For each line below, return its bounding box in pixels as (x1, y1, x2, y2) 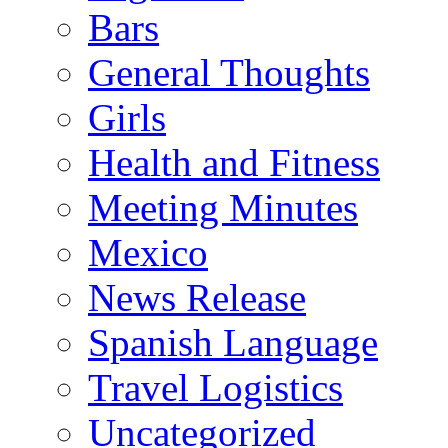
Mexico (88, 230, 208, 274)
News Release (88, 275, 306, 319)
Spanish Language (88, 320, 378, 364)
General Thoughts (88, 50, 370, 94)
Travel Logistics (88, 365, 343, 409)
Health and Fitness (88, 140, 380, 184)
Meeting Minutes (88, 185, 358, 229)
